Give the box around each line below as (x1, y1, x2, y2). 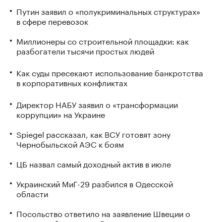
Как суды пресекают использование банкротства (16, 65, 203, 78)
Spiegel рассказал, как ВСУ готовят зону (16, 127, 170, 140)
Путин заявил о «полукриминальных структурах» (16, 4, 200, 17)
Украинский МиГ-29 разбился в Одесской (16, 176, 173, 189)
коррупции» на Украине (16, 107, 105, 120)
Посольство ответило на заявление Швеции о (16, 206, 190, 219)
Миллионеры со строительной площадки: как (16, 34, 189, 47)
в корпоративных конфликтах (16, 75, 127, 88)
